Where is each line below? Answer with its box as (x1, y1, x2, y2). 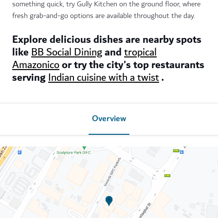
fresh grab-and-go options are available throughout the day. (12, 10, 195, 22)
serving (12, 69, 48, 87)
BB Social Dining (31, 44, 102, 61)
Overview (92, 111, 126, 127)
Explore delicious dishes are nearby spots (12, 31, 201, 49)
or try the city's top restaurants (59, 56, 204, 74)
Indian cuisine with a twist (48, 69, 159, 87)
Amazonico (12, 56, 59, 74)
